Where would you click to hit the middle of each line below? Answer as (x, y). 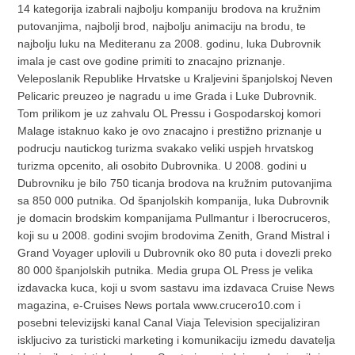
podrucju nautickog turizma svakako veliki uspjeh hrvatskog (166, 149)
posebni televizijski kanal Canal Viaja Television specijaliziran (169, 323)
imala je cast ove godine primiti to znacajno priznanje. (152, 61)
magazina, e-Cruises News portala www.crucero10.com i (159, 305)
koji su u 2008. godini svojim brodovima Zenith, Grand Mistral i (174, 236)
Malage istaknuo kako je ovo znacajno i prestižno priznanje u (170, 131)
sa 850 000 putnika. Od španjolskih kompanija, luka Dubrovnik (174, 201)
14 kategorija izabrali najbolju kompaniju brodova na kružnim (170, 9)
